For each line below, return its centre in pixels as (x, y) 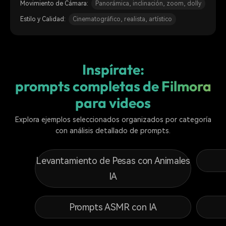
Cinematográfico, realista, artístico (122, 19)
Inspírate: (113, 69)
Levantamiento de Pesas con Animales (113, 160)
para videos (113, 102)
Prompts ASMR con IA (113, 207)
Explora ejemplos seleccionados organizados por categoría (113, 120)
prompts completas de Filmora (113, 86)
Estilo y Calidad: (43, 19)
